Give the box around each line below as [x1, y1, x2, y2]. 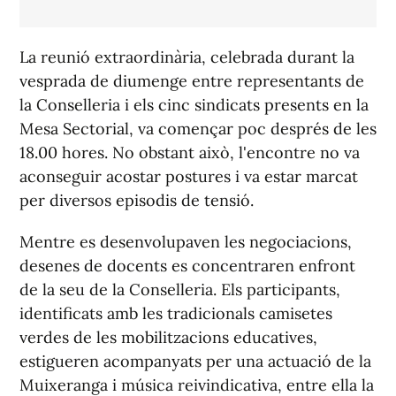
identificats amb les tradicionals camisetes [19, 303, 332, 324]
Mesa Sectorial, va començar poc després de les [19, 118, 377, 140]
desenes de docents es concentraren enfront [19, 255, 355, 277]
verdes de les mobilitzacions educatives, [19, 327, 317, 348]
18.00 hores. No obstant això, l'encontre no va [19, 142, 360, 164]
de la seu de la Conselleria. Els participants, [19, 279, 340, 301]
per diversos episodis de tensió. [19, 190, 254, 211]
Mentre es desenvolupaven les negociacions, [19, 232, 352, 253]
